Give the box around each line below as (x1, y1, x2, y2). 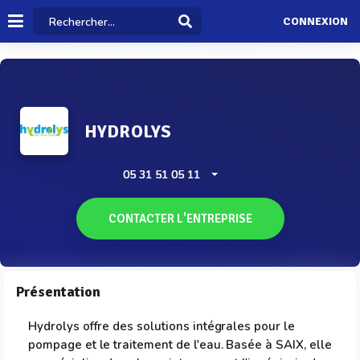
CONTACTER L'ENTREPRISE (108, 211, 252, 226)
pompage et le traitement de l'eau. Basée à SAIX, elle (28, 337, 332, 353)
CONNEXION (282, 14, 348, 29)
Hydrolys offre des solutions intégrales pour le (28, 318, 295, 334)
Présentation (16, 283, 100, 301)
